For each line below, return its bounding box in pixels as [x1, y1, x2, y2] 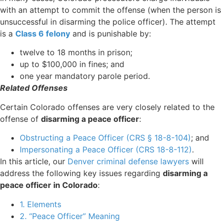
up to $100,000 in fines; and [20, 59, 124, 70]
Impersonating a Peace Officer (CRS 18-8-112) [20, 145, 192, 155]
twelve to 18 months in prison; [20, 47, 132, 58]
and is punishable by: [70, 29, 151, 39]
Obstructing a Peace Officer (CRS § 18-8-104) [20, 133, 191, 143]
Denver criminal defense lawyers [68, 156, 189, 167]
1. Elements [20, 199, 61, 209]
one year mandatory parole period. [20, 71, 150, 81]
